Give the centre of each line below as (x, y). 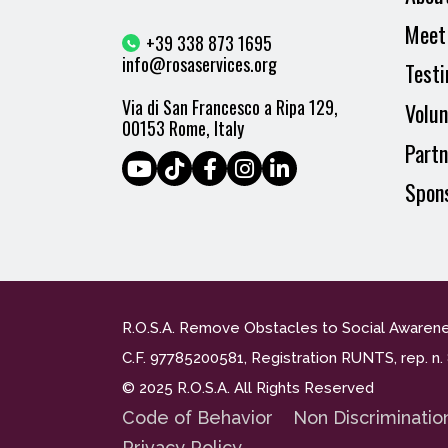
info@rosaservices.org (199, 64)
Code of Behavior (197, 417)
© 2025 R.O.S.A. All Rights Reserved (248, 388)
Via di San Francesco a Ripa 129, (230, 107)
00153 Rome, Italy (183, 128)
